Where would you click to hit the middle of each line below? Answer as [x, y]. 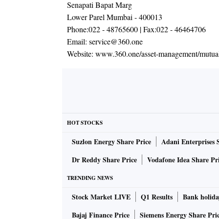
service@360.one [116, 41]
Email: [78, 41]
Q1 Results [157, 197]
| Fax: [147, 29]
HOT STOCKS [85, 123]
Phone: [78, 29]
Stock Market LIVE [101, 197]
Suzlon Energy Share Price [111, 142]
